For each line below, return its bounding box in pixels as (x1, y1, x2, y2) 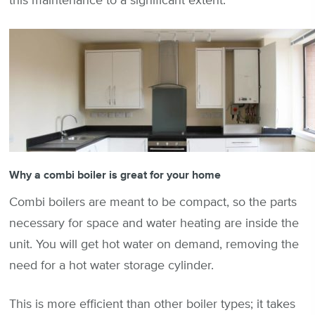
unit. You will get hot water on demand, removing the (9, 238, 299, 251)
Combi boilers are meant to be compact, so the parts (9, 195, 297, 209)
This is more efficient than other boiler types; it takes (9, 297, 295, 311)
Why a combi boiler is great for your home (9, 169, 221, 181)
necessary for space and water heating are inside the (9, 217, 299, 230)
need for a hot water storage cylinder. (9, 259, 214, 272)
